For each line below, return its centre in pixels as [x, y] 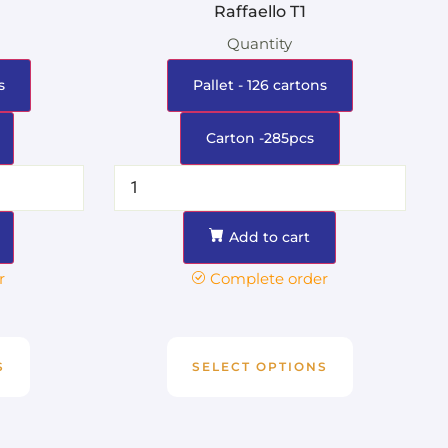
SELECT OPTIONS [259, 366]
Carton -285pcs [259, 137]
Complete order [268, 278]
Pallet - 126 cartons [259, 84]
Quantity [260, 43]
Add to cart [270, 236]
